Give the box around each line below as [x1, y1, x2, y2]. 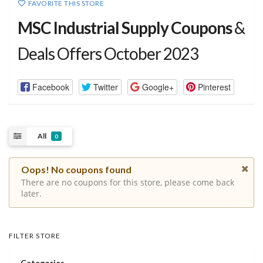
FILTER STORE [9, 231, 61, 240]
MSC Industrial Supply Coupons [18, 18, 232, 38]
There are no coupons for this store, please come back [21, 177, 234, 188]
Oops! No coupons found [21, 164, 131, 176]
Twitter [93, 80, 118, 93]
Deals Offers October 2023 [18, 43, 198, 64]
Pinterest [197, 80, 231, 93]
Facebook [32, 80, 69, 93]
